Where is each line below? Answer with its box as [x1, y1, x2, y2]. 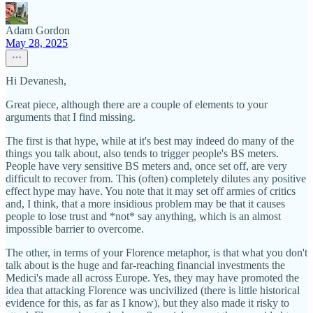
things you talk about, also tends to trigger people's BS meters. [6, 147, 279, 159]
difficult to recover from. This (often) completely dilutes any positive [6, 173, 306, 184]
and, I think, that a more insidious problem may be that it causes [6, 198, 285, 210]
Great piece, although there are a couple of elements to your [6, 99, 268, 110]
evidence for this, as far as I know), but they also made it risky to [6, 297, 289, 309]
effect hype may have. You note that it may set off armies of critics [6, 185, 296, 197]
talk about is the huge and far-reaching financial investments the [6, 259, 285, 271]
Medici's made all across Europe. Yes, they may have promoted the [6, 272, 299, 284]
